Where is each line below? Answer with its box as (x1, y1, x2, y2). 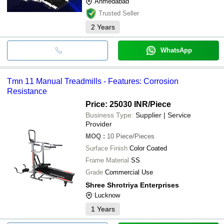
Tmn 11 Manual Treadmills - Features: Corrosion (7, 76, 178, 85)
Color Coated (129, 144, 167, 152)
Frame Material (85, 156, 129, 164)
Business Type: (85, 110, 133, 119)
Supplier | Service (135, 110, 191, 119)
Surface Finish (85, 144, 127, 152)
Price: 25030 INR (85, 99, 148, 108)
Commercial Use (105, 168, 153, 176)
